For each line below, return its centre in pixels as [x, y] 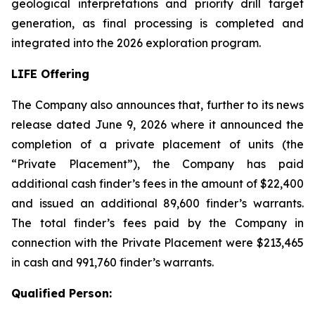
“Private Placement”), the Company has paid [157, 164]
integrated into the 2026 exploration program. [136, 43]
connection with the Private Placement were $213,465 [157, 243]
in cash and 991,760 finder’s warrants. [112, 262]
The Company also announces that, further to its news [157, 105]
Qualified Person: [62, 293]
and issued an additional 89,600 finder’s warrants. [157, 203]
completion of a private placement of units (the [157, 144]
